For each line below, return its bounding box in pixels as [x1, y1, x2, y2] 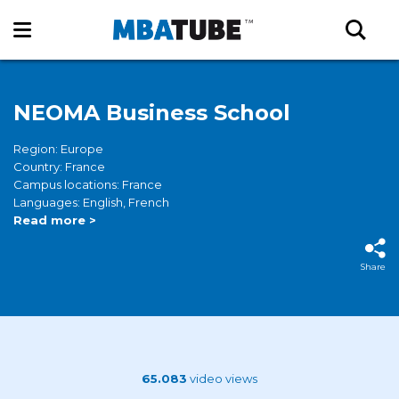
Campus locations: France [13, 177, 162, 191]
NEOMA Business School [13, 100, 290, 126]
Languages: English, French [13, 195, 169, 209]
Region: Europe [13, 142, 103, 156]
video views [187, 371, 257, 386]
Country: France [13, 159, 105, 174]
